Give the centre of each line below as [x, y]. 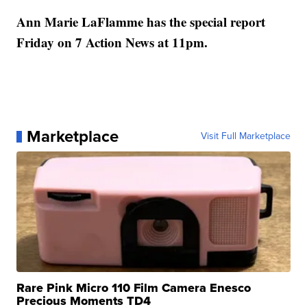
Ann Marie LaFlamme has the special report [141, 22]
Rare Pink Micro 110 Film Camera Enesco [134, 288]
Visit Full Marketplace [245, 136]
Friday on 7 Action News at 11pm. [112, 42]
